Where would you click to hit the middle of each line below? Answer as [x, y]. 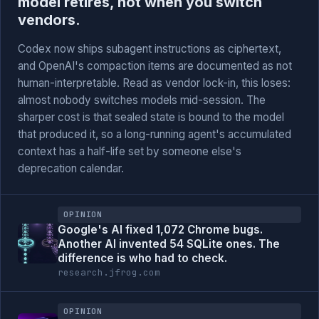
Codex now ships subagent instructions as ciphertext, [150, 49]
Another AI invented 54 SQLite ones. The [169, 244]
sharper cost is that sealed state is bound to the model [151, 117]
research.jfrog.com [109, 272]
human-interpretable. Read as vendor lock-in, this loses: [154, 83]
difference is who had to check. [142, 258]
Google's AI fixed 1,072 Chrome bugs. [160, 230]
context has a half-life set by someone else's [130, 151]
